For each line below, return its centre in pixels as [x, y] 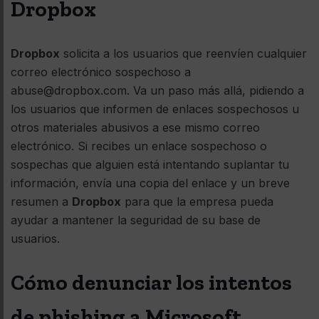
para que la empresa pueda [197, 201]
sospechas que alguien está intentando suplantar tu [150, 164]
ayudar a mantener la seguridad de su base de [136, 220]
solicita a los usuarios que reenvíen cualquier [183, 53]
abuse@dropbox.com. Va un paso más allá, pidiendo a [157, 90]
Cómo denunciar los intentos [151, 282]
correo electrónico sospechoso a [101, 72]
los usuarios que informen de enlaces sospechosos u [155, 109]
